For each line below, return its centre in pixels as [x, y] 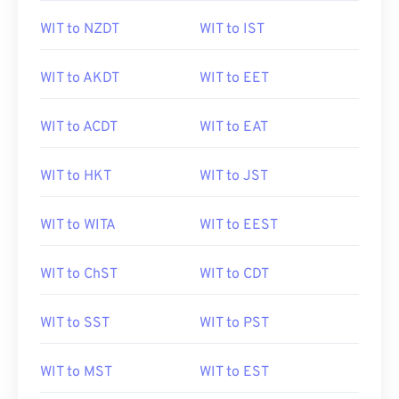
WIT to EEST [239, 225]
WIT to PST [234, 323]
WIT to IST [232, 29]
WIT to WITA [78, 225]
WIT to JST [234, 176]
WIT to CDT [234, 274]
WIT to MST [76, 372]
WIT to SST [75, 323]
